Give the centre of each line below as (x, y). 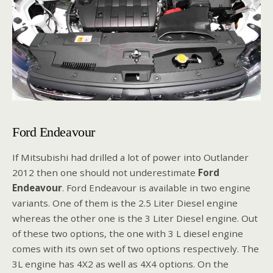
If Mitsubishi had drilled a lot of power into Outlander (130, 158)
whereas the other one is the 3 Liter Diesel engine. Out (135, 218)
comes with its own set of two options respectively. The (136, 249)
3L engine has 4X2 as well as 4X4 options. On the (120, 264)
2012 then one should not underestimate (105, 173)
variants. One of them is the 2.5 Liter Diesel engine (125, 203)
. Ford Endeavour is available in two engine (156, 188)
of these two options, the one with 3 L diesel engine (128, 234)
